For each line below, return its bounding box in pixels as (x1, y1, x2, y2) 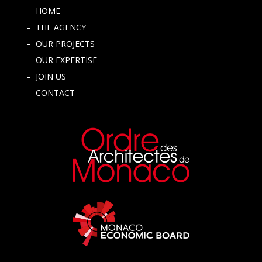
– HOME (26, 5, 60, 17)
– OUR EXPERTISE (26, 54, 97, 66)
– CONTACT (26, 87, 75, 99)
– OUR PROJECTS (26, 38, 95, 50)
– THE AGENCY (26, 22, 86, 33)
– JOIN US (26, 71, 66, 82)
